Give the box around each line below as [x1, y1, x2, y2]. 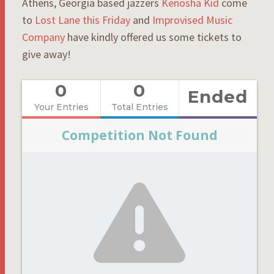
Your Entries [34, 101, 89, 113]
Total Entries [111, 101, 168, 113]
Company [22, 29, 65, 44]
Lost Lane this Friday [35, 12, 130, 27]
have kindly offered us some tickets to [65, 29, 242, 44]
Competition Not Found [61, 126, 218, 144]
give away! [22, 46, 71, 61]
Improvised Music [152, 12, 232, 27]
